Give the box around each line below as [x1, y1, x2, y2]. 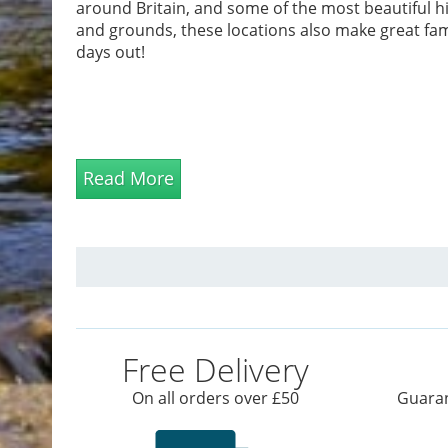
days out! [75, 41, 145, 64]
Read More [82, 166, 174, 191]
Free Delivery [122, 348, 310, 392]
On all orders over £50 [132, 387, 300, 410]
